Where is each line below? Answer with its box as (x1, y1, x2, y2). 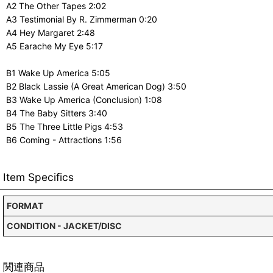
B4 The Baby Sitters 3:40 (6, 108, 107, 118)
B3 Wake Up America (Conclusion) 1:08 (6, 94, 162, 105)
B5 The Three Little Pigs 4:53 (6, 121, 123, 132)
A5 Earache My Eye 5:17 (6, 41, 103, 51)
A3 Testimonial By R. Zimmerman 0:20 (6, 14, 157, 24)
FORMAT (7, 200, 43, 211)
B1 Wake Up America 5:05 (6, 68, 110, 78)
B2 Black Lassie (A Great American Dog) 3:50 (6, 81, 186, 91)
